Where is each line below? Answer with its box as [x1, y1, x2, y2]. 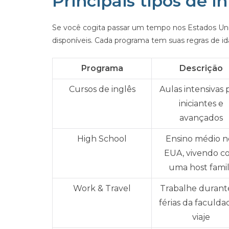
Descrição [179, 63, 223, 73]
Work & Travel [73, 184, 131, 193]
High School [77, 134, 127, 144]
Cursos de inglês [68, 84, 135, 94]
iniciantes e [179, 99, 223, 108]
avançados [179, 113, 223, 123]
